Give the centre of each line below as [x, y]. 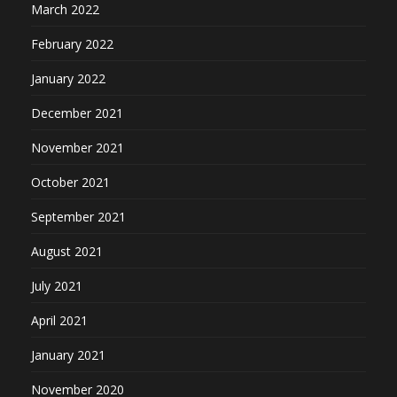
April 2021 [59, 320]
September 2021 [78, 216]
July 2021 [57, 285]
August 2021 [67, 251]
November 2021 [78, 147]
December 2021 [77, 113]
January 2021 [68, 354]
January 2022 [68, 78]
